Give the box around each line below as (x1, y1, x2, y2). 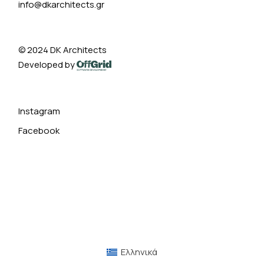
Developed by (18, 58, 77, 71)
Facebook (18, 124, 60, 137)
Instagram (18, 104, 61, 117)
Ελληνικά (121, 246, 157, 259)
